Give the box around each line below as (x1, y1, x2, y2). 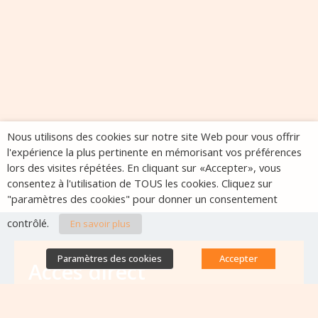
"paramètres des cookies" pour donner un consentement (7, 192, 278, 206)
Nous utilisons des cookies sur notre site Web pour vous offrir (7, 129, 300, 143)
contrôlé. (7, 216, 52, 230)
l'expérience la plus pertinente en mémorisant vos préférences (7, 145, 302, 159)
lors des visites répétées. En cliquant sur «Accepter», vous (7, 160, 281, 175)
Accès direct (28, 257, 146, 285)
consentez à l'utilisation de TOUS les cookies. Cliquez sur (7, 176, 273, 190)
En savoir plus (70, 217, 131, 230)
